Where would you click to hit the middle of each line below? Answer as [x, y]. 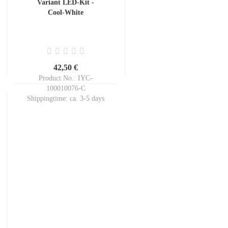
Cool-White [66, 12]
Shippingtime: [49, 98]
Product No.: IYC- [66, 78]
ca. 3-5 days [87, 98]
